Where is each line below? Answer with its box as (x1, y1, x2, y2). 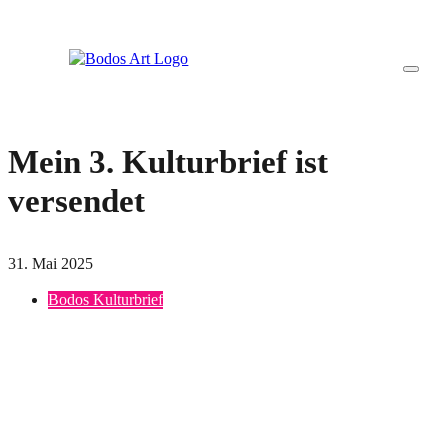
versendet (8, 182, 145, 219)
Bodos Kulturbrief (48, 291, 163, 310)
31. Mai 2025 (8, 255, 93, 274)
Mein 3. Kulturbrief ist (8, 143, 328, 180)
